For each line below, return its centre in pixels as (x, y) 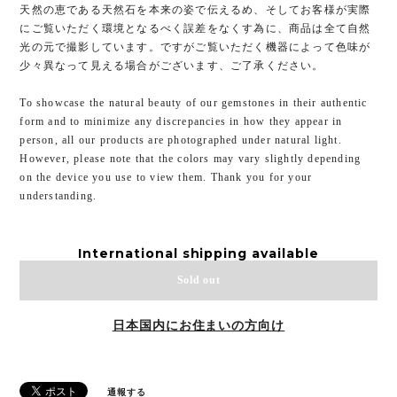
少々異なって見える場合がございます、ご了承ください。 (172, 66)
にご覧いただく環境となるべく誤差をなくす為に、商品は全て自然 (195, 29)
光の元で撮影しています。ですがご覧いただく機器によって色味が (195, 47)
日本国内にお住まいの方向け (198, 326)
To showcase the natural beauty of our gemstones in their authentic (194, 103)
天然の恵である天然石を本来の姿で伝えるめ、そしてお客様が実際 (195, 10)
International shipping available (198, 254)
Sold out (198, 280)
